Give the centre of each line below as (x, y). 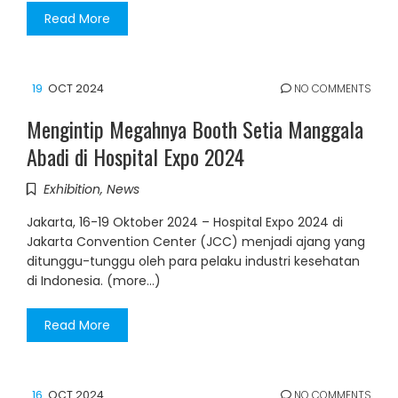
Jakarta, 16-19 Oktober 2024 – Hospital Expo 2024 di (185, 223)
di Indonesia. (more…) (94, 281)
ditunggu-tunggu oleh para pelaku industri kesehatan (193, 262)
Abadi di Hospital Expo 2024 (135, 157)
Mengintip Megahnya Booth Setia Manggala (195, 129)
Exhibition (72, 190)
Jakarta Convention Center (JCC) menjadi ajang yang (196, 242)
